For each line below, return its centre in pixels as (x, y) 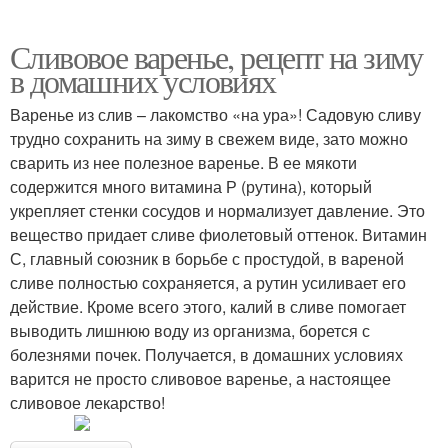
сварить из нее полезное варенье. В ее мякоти (183, 163)
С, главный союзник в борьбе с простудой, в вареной (207, 259)
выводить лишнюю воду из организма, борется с (190, 331)
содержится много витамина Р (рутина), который (191, 187)
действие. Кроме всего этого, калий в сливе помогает (208, 307)
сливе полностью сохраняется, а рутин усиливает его (208, 283)
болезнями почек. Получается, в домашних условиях (206, 355)
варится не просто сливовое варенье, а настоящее (200, 379)
